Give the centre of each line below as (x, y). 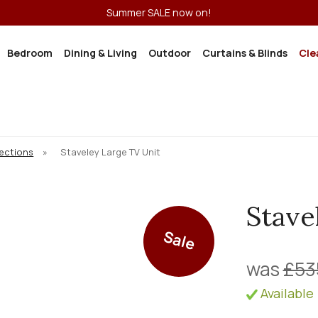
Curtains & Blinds (245, 53)
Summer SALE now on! (159, 12)
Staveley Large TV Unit (111, 152)
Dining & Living (100, 53)
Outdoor (170, 53)
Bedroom (30, 53)
